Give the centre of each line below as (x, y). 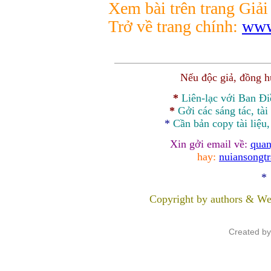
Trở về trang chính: (175, 26)
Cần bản (192, 123)
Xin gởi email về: (210, 144)
